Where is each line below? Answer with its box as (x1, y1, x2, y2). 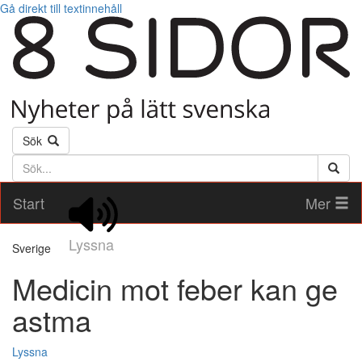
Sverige (12, 240, 51, 257)
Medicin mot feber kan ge (12, 267, 338, 309)
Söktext (11, 154, 53, 170)
